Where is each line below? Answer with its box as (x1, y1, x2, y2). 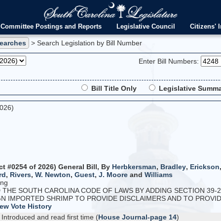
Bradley (160, 163, 186, 171)
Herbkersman (111, 163, 156, 171)
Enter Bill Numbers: (138, 57, 199, 65)
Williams (144, 171, 173, 179)
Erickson (189, 163, 220, 171)
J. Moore (98, 171, 128, 179)
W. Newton (35, 171, 71, 179)
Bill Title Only (91, 84, 137, 92)
